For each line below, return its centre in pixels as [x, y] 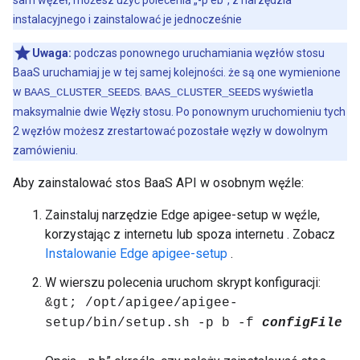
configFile [302, 323]
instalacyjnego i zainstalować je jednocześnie [127, 19]
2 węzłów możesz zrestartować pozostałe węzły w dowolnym [170, 131]
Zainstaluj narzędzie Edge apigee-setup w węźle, [182, 215]
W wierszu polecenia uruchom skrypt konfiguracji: [183, 282]
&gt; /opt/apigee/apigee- [141, 303]
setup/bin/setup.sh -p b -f [153, 323]
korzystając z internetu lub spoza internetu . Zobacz [190, 234]
